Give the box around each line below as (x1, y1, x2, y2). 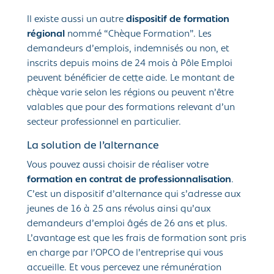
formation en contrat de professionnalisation (27, 175, 231, 185)
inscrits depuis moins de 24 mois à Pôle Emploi (27, 59, 232, 69)
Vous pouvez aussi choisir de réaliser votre (27, 160, 209, 171)
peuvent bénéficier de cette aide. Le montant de (27, 73, 234, 84)
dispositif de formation (126, 15, 229, 25)
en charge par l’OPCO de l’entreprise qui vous (27, 248, 223, 259)
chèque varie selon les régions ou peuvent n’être (27, 88, 234, 98)
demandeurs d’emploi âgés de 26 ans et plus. (27, 219, 228, 229)
